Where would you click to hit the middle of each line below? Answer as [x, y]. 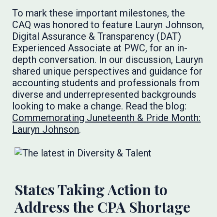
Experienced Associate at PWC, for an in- [100, 48]
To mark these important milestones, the [99, 13]
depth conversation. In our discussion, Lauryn [108, 60]
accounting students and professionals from [106, 83]
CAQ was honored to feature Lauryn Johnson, [108, 25]
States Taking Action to [91, 189]
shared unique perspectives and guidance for [108, 71]
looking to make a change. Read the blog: [100, 106]
